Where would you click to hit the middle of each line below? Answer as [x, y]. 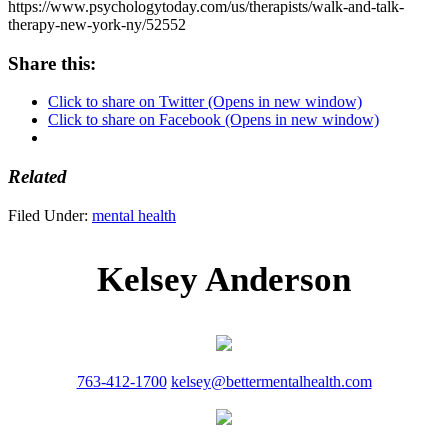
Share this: [52, 63]
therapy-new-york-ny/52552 [97, 24]
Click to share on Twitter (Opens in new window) [205, 102]
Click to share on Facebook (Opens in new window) [213, 120]
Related [37, 176]
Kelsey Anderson [224, 279]
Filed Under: [50, 215]
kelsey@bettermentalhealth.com [271, 381]
